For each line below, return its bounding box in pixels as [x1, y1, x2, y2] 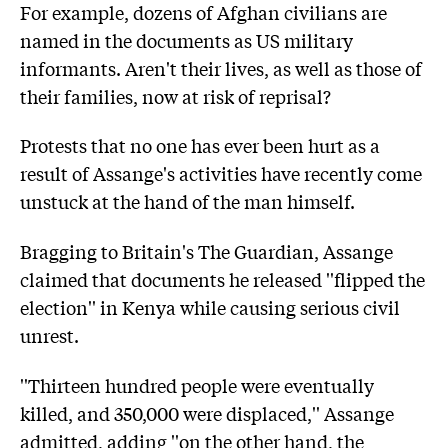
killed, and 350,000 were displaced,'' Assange [20, 399, 394, 426]
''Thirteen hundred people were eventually [20, 371, 374, 398]
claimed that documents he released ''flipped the [20, 265, 425, 292]
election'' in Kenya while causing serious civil [20, 293, 400, 320]
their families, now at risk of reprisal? [20, 82, 331, 109]
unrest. [20, 321, 79, 348]
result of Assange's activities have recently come [20, 160, 422, 187]
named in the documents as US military [20, 26, 353, 53]
